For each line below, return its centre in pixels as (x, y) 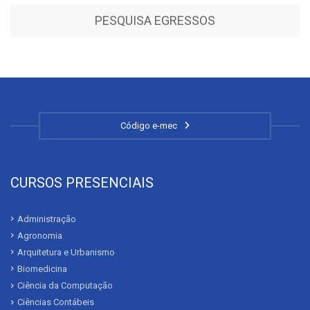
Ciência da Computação (65, 286)
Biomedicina (42, 268)
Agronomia (40, 235)
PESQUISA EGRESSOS (155, 20)
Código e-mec (151, 125)
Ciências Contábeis (56, 302)
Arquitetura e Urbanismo (66, 252)
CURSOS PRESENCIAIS (82, 182)
